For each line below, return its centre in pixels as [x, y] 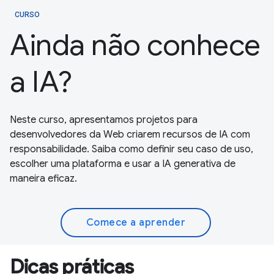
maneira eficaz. [43, 178]
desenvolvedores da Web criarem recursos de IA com [130, 134]
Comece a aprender [136, 222]
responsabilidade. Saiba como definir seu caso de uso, [131, 149]
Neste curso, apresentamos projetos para [104, 120]
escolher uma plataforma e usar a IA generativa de [123, 164]
